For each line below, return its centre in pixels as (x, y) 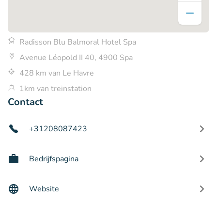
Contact (25, 102)
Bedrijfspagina (54, 159)
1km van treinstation (55, 88)
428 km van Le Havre (57, 73)
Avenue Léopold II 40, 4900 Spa (76, 57)
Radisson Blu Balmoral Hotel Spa (78, 42)
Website (44, 189)
